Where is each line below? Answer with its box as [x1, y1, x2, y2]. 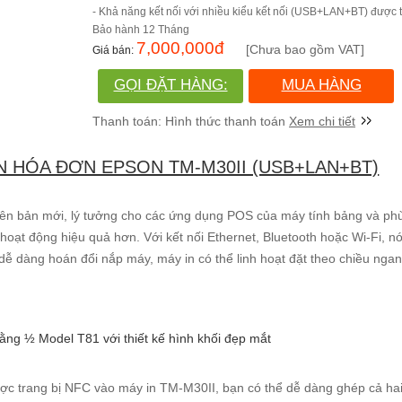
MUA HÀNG [281, 76, 362, 93]
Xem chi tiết [289, 114, 356, 128]
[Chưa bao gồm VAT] [246, 42, 365, 57]
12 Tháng [143, 23, 190, 36]
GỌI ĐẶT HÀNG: [113, 76, 228, 93]
